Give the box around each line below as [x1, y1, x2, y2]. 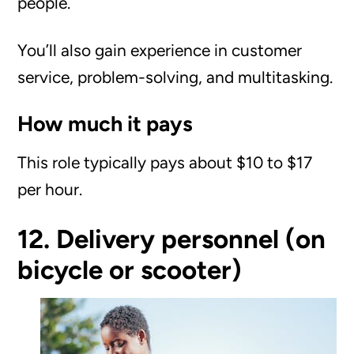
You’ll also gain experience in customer [17, 40, 303, 60]
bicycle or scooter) [17, 254, 243, 285]
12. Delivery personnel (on [17, 223, 326, 254]
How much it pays [17, 110, 194, 137]
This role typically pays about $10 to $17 [17, 152, 313, 172]
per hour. [17, 179, 83, 199]
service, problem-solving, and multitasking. [17, 66, 333, 87]
